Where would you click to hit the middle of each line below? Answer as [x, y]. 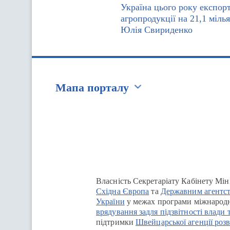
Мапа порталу [92, 88]
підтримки [116, 222]
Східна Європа [123, 191]
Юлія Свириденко [157, 30]
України [110, 202]
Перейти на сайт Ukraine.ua [142, 113]
